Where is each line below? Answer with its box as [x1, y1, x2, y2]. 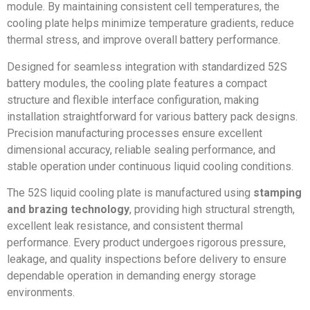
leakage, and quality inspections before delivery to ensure [7, 253, 286, 266]
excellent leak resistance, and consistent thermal [7, 219, 243, 233]
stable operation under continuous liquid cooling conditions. [7, 159, 293, 173]
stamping [253, 186, 302, 200]
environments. [7, 286, 75, 300]
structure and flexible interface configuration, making [7, 93, 259, 107]
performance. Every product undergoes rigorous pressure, [7, 236, 286, 250]
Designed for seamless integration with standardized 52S [7, 60, 287, 73]
